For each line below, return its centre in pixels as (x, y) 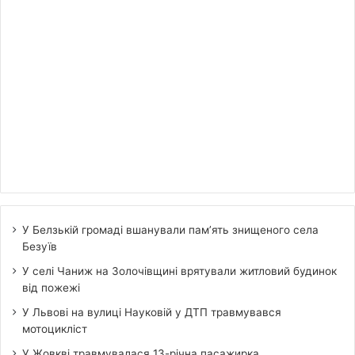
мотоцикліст (55, 328)
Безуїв (40, 246)
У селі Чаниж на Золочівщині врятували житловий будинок (179, 271)
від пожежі (51, 287)
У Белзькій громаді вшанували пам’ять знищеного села (170, 229)
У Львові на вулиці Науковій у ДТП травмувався (152, 312)
